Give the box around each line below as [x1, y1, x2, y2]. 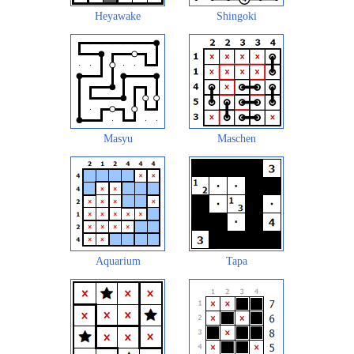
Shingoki [216, 10, 257, 23]
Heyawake [95, 10, 141, 23]
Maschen [217, 133, 256, 145]
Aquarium [95, 255, 141, 268]
